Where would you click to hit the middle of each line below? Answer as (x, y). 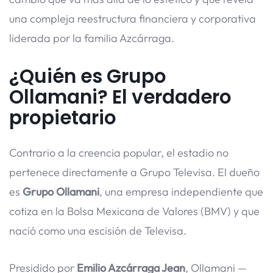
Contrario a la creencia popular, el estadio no (119, 152)
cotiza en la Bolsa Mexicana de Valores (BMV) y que (134, 211)
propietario (63, 117)
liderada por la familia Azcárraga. (92, 38)
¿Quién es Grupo (88, 76)
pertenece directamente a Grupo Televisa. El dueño (134, 172)
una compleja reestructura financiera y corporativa (133, 19)
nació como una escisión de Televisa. (98, 230)
